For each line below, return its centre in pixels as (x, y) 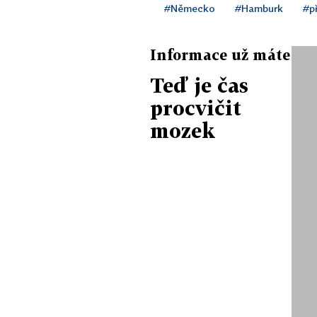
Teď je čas (199, 85)
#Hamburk (259, 8)
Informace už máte (220, 54)
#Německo (190, 8)
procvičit (196, 108)
